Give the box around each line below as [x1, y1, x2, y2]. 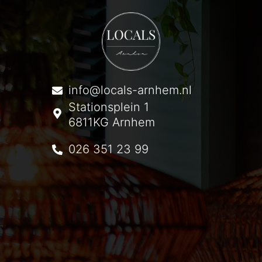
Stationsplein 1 [68, 100, 149, 114]
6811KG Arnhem [68, 115, 155, 129]
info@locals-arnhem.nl [68, 83, 192, 97]
